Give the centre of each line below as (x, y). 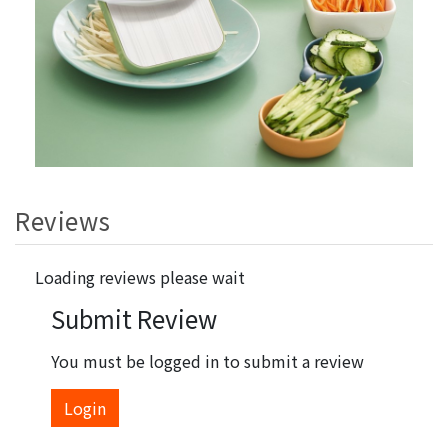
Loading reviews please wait (140, 276)
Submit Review (134, 318)
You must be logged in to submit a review (207, 360)
